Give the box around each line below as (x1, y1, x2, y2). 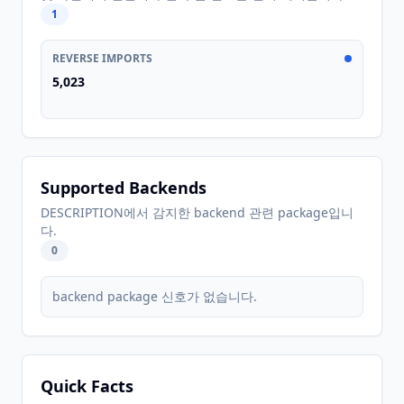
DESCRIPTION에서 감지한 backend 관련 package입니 (41, 204, 353, 221)
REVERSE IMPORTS (52, 50, 152, 66)
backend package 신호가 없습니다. (52, 288, 257, 305)
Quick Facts (41, 375, 133, 397)
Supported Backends (41, 177, 207, 198)
